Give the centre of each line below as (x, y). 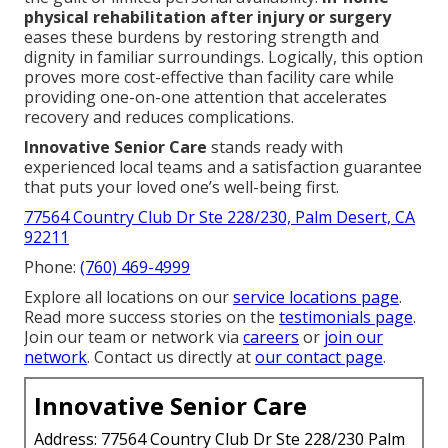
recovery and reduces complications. (159, 116)
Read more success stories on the (151, 316)
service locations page (316, 296)
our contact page (319, 356)
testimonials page (346, 316)
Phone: (52, 266)
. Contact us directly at (171, 356)
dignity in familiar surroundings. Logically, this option (223, 56)
